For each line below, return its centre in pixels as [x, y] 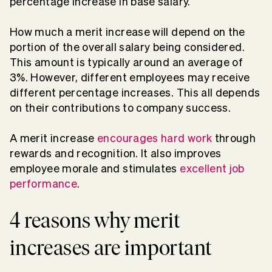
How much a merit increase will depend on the [127, 32]
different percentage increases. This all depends [135, 92]
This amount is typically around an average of [127, 62]
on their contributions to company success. [121, 107]
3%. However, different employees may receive [130, 77]
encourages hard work [155, 138]
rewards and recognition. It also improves [116, 153]
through [234, 138]
